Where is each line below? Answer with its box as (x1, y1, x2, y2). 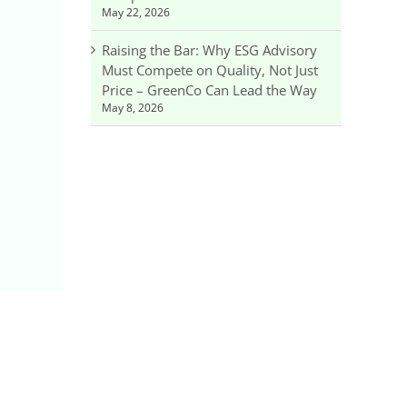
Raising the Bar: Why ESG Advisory (102, 40, 317, 59)
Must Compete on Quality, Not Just (102, 60, 318, 79)
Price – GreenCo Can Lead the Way (102, 80, 317, 99)
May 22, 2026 (102, 4, 170, 20)
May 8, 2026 (102, 99, 164, 115)
